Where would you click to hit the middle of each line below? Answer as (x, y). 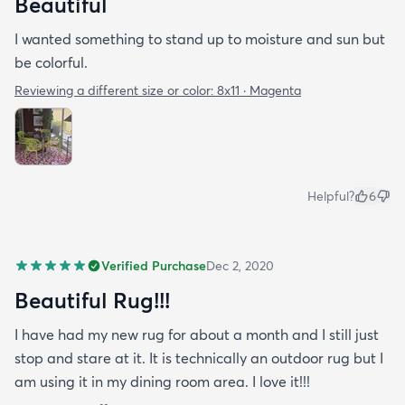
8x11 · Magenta (259, 90)
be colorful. (51, 62)
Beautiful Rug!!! (92, 300)
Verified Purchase (154, 265)
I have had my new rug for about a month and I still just (197, 334)
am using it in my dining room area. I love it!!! (162, 381)
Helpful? (331, 196)
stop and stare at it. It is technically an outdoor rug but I (199, 358)
